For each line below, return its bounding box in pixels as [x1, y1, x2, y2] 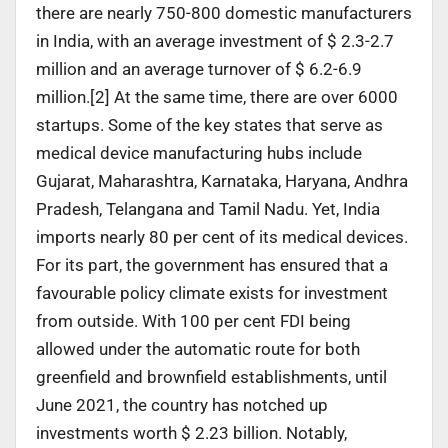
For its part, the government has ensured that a [36, 254, 388, 275]
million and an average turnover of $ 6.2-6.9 [36, 58, 362, 79]
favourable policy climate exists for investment [36, 282, 388, 303]
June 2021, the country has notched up [36, 394, 328, 415]
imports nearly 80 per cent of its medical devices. [36, 226, 408, 247]
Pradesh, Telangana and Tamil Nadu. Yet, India [36, 198, 380, 219]
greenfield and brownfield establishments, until [36, 366, 387, 387]
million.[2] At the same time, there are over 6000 [36, 86, 398, 107]
